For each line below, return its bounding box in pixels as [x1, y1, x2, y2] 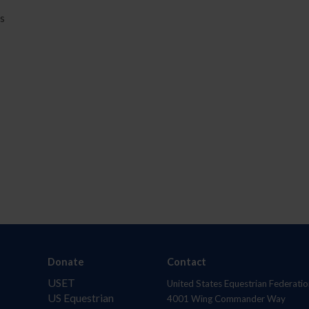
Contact [166, 256, 206, 268]
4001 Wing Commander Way [166, 293, 286, 305]
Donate [48, 256, 85, 268]
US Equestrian [48, 291, 114, 305]
